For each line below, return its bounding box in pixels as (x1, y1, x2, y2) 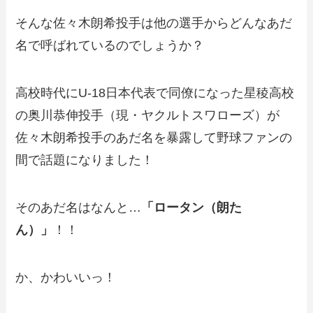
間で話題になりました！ (15, 153, 154, 168)
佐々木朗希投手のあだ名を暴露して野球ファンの (15, 131, 293, 145)
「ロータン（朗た (141, 201, 242, 215)
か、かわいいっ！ (15, 270, 117, 284)
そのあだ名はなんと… (15, 201, 142, 215)
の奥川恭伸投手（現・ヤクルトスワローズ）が (15, 108, 280, 123)
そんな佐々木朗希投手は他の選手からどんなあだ (15, 16, 293, 31)
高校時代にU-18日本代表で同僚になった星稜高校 (15, 86, 295, 101)
